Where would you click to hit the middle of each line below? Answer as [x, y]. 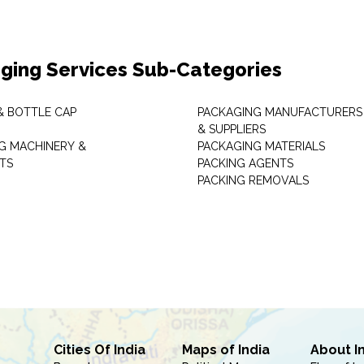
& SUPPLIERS [231, 129]
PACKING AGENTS [245, 163]
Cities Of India [99, 350]
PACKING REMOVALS [253, 180]
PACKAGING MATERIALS [261, 146]
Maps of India [225, 350]
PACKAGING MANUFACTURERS [279, 112]
